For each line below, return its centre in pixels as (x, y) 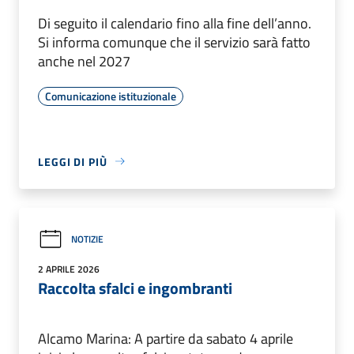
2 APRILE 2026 (69, 269)
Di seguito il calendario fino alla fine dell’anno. (175, 23)
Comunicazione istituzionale (111, 96)
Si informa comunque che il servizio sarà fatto (174, 42)
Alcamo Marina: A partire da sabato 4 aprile (166, 338)
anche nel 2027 (84, 61)
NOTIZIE (87, 239)
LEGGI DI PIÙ (73, 161)
